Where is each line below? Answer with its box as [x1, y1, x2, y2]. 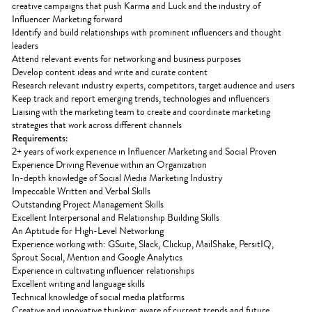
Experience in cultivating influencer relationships [12, 263, 194, 278]
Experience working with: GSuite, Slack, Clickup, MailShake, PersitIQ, [12, 237, 274, 251]
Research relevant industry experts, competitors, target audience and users [12, 78, 295, 93]
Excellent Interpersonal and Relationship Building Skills [12, 210, 219, 225]
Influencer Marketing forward [12, 12, 123, 26]
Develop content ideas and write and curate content [12, 65, 208, 79]
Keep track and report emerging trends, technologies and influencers [12, 91, 270, 106]
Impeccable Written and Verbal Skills [12, 184, 150, 198]
